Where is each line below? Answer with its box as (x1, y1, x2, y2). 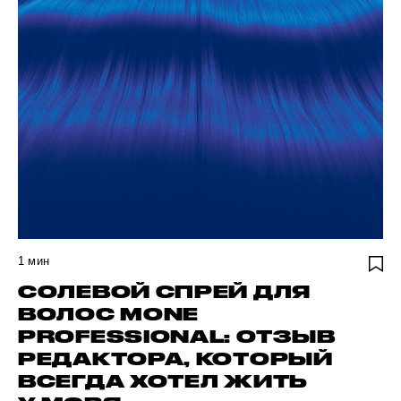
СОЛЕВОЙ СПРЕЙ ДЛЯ (18, 282, 311, 302)
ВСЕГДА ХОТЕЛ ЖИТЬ (18, 371, 308, 391)
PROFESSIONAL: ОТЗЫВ (18, 327, 336, 346)
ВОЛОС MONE (18, 304, 199, 324)
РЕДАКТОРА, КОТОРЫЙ (18, 349, 333, 369)
